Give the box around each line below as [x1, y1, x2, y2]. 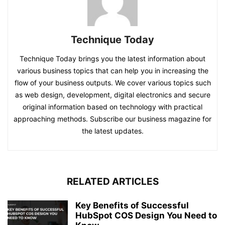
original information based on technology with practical [23, 102, 202, 111]
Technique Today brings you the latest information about [20, 54, 205, 63]
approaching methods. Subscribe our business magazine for [14, 114, 211, 123]
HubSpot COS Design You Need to [75, 210, 217, 220]
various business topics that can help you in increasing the [17, 66, 208, 75]
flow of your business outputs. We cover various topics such [14, 78, 211, 87]
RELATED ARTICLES [66, 175, 159, 187]
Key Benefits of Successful [75, 200, 189, 210]
